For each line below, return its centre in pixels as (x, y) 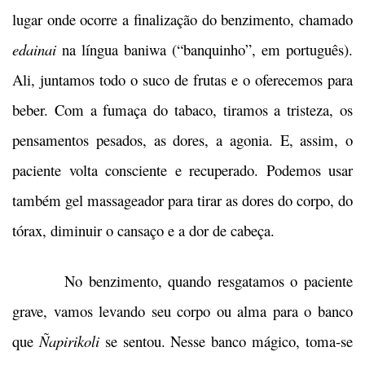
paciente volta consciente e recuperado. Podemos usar (182, 170)
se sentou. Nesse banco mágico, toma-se (226, 341)
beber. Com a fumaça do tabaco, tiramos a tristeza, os (182, 110)
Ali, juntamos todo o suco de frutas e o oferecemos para (182, 80)
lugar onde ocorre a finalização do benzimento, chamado (182, 20)
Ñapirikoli (69, 341)
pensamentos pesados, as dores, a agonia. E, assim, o (182, 140)
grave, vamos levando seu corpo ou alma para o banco (182, 311)
